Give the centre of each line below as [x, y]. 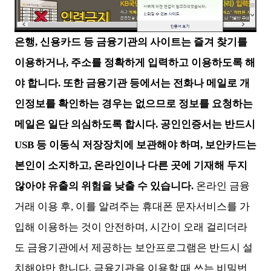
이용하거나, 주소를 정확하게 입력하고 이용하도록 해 [135, 63]
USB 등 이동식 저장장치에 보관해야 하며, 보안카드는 [135, 145]
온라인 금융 [222, 186]
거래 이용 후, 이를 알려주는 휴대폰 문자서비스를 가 [132, 207]
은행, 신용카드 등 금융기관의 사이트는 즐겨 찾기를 [131, 42]
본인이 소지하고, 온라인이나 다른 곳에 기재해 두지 [131, 166]
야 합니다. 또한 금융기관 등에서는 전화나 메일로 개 [132, 83]
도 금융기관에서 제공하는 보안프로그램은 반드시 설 [134, 248]
